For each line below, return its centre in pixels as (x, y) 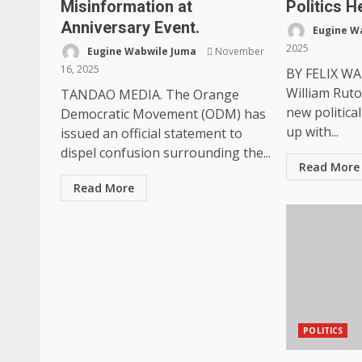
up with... (313, 132)
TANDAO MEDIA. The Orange (150, 95)
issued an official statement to (152, 133)
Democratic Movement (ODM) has (163, 114)
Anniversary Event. (130, 27)
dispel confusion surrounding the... (166, 153)
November (238, 51)
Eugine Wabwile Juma (141, 51)
